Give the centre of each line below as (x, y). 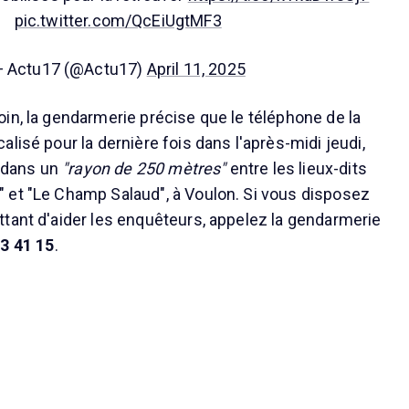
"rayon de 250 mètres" (144, 168)
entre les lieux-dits (296, 168)
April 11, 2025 (196, 68)
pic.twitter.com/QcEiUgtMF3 (118, 20)
